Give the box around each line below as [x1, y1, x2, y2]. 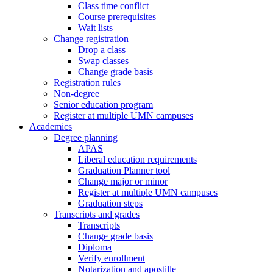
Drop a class [78, 44, 126, 55]
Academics [29, 121, 72, 132]
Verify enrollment [78, 253, 145, 263]
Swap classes [78, 55, 129, 66]
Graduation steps [78, 198, 143, 208]
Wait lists [78, 23, 113, 33]
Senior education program [54, 99, 153, 110]
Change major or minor [78, 176, 168, 186]
